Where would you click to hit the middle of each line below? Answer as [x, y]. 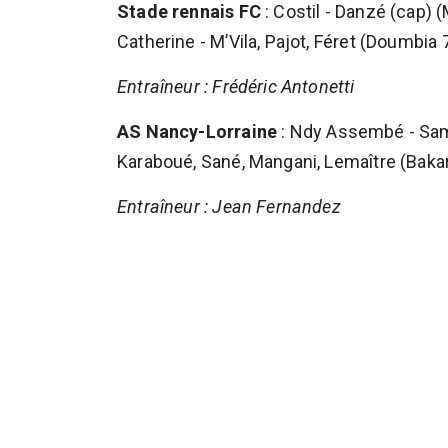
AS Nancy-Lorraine [197, 131]
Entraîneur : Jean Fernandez [229, 206]
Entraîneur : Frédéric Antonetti [236, 86]
